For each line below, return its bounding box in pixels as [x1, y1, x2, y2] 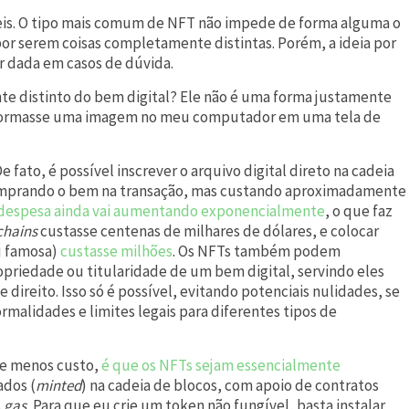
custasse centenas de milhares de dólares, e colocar [37, 220, 379, 241]
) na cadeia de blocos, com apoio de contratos [81, 374, 379, 395]
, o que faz [325, 200, 393, 221]
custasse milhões [60, 240, 173, 261]
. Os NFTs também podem [173, 240, 341, 261]
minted [36, 374, 81, 395]
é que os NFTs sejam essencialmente [101, 354, 341, 375]
